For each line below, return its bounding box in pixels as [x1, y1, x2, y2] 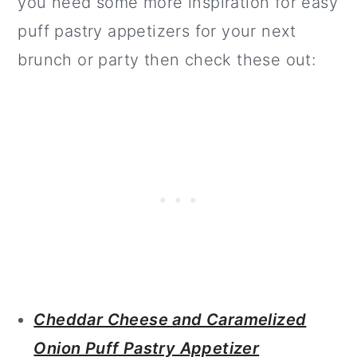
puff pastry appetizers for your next [18, 21, 296, 41]
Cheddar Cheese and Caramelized [33, 309, 307, 329]
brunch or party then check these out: [18, 49, 316, 69]
